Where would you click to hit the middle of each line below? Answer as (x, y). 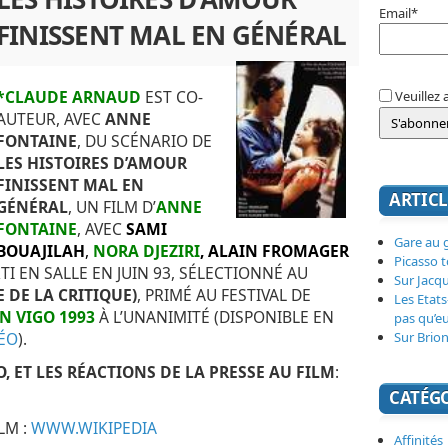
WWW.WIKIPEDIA (92, 428)
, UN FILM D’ (112, 206)
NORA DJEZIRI (146, 250)
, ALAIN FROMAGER (274, 250)
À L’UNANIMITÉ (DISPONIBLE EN (214, 316)
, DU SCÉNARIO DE (144, 140)
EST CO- (172, 96)
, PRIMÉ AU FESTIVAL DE (224, 294)
